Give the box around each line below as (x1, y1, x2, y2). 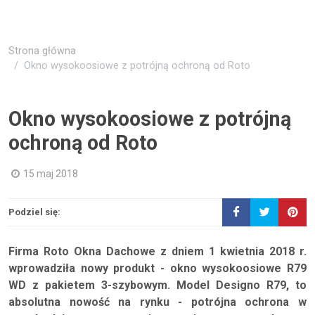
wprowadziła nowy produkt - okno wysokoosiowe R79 (8, 262, 307, 275)
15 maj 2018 (23, 168, 78, 179)
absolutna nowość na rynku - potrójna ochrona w (8, 295, 307, 309)
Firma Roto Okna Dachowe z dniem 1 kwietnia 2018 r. (8, 245, 307, 258)
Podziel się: (8, 207, 60, 217)
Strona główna (8, 45, 76, 57)
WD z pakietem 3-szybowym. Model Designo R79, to (8, 278, 307, 292)
